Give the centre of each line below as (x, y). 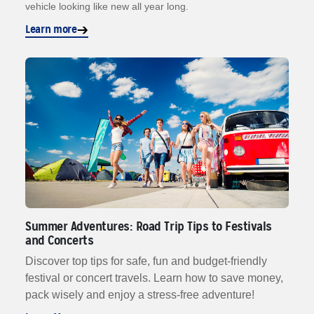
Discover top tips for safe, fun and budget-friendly (146, 261)
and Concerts (60, 240)
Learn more (51, 29)
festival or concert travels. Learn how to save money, (154, 278)
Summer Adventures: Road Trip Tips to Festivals (149, 226)
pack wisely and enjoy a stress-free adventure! (140, 294)
